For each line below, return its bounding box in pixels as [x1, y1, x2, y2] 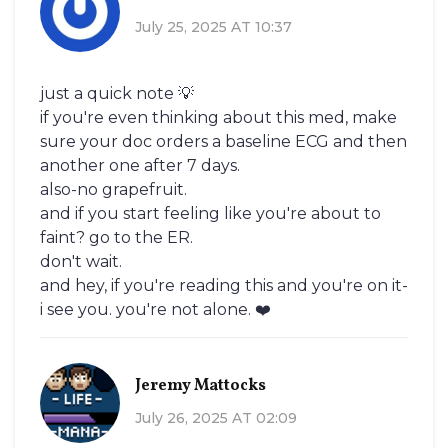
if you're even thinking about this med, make [40, 108, 397, 128]
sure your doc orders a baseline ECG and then [40, 132, 407, 152]
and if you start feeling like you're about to [40, 204, 381, 224]
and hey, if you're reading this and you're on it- [40, 276, 408, 296]
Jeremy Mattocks [135, 374, 266, 397]
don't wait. [40, 252, 122, 272]
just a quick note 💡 [40, 84, 194, 104]
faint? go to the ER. [40, 228, 193, 248]
